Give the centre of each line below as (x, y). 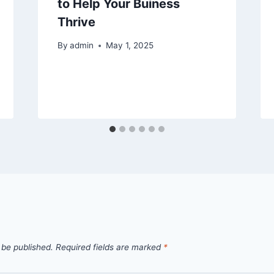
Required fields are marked (109, 247)
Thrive (76, 22)
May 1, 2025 (129, 46)
